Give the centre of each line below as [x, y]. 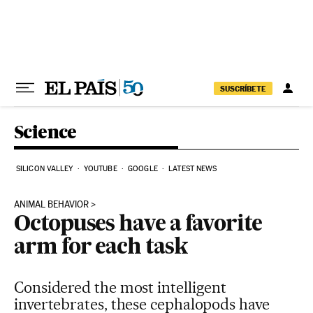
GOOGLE [143, 169]
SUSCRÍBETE [243, 88]
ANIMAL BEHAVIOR [51, 204]
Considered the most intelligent [121, 287]
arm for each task [101, 248]
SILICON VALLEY [45, 169]
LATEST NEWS [193, 169]
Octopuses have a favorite [138, 225]
